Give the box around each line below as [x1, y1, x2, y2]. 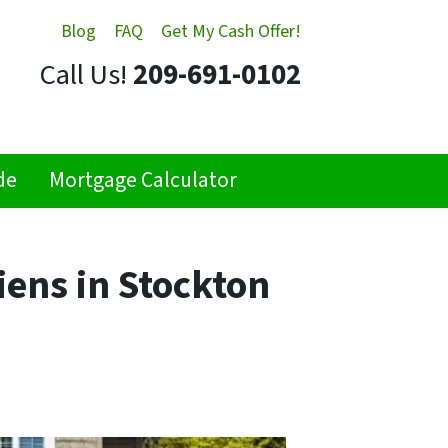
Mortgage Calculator [49, 165, 238, 197]
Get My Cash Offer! [161, 19, 301, 44]
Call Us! [40, 55, 127, 96]
